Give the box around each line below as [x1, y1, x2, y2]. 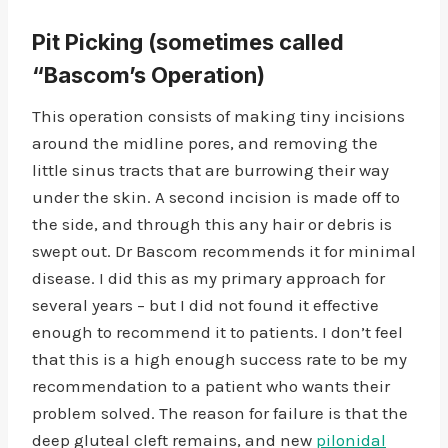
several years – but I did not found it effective [32, 295, 379, 315]
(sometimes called [143, 29, 344, 55]
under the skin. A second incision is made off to [32, 187, 400, 207]
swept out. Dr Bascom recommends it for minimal [32, 241, 416, 261]
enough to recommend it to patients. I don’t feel [32, 322, 403, 342]
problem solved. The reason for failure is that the [32, 403, 408, 423]
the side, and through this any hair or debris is [32, 214, 392, 234]
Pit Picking [32, 29, 143, 55]
